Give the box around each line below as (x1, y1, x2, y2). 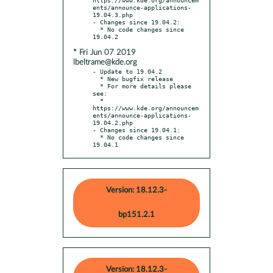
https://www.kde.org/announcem (93, 104, 199, 112)
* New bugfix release (93, 74, 100, 82)
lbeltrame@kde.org (73, 58, 137, 66)
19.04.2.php (93, 118, 133, 126)
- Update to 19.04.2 (93, 67, 162, 75)
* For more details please (93, 82, 100, 90)
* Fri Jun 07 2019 (73, 48, 136, 57)
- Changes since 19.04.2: (93, 18, 180, 26)
